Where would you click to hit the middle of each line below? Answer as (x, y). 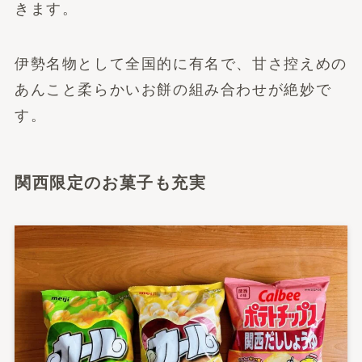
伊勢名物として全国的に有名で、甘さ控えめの (181, 64)
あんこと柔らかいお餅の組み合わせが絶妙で (173, 90)
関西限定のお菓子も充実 (110, 183)
